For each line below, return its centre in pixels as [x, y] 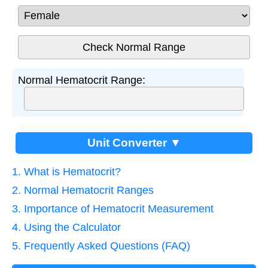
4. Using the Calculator [66, 227]
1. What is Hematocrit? [66, 172]
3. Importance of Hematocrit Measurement [113, 209]
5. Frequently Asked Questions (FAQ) [101, 246]
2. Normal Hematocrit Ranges [83, 190]
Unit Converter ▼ [134, 143]
